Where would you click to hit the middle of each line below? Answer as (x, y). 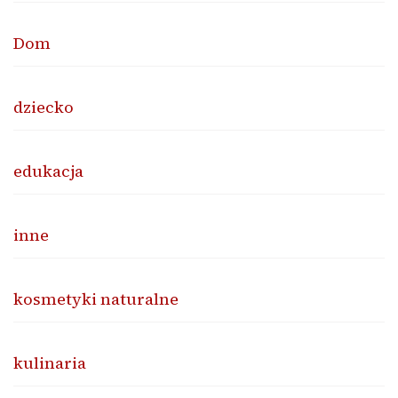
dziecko (44, 107)
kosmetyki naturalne (96, 298)
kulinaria (50, 362)
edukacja (48, 171)
